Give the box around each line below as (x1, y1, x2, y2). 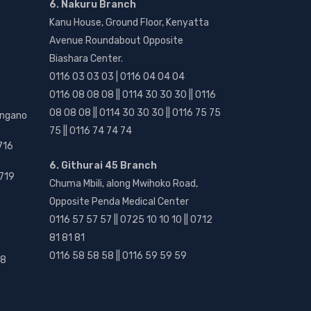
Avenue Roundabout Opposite (49, 35, 183, 47)
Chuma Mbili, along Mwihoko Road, (49, 178, 198, 190)
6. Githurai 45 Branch (49, 160, 157, 171)
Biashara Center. (49, 53, 123, 65)
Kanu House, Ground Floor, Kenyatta (49, 17, 209, 28)
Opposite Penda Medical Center (49, 196, 189, 208)
